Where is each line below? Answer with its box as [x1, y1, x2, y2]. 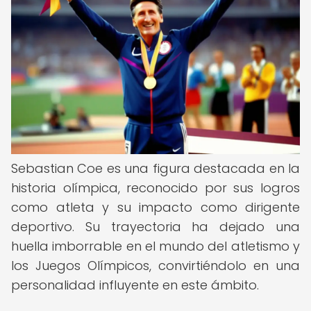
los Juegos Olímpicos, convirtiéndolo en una [11, 257, 300, 274]
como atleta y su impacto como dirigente [11, 199, 300, 216]
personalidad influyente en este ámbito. [11, 276, 259, 294]
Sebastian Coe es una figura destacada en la [11, 160, 300, 177]
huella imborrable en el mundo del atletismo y [11, 237, 300, 255]
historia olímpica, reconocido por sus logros [11, 179, 300, 196]
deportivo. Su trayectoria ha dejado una [11, 218, 300, 235]
